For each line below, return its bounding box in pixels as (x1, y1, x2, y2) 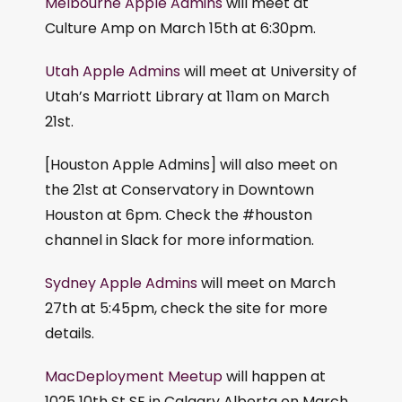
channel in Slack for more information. (45, 230, 314, 251)
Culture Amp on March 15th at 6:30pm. (45, 18, 316, 39)
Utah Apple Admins (45, 61, 180, 83)
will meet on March (197, 273, 336, 294)
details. (45, 323, 94, 345)
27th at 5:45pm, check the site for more (45, 298, 328, 319)
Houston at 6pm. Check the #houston (45, 205, 312, 226)
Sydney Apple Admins (45, 273, 197, 294)
